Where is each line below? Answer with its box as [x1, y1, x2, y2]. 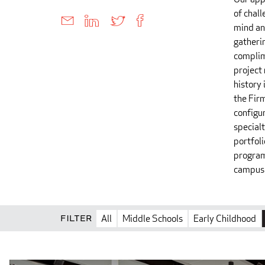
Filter [60, 212, 92, 224]
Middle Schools [122, 212, 183, 225]
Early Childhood [193, 212, 256, 225]
